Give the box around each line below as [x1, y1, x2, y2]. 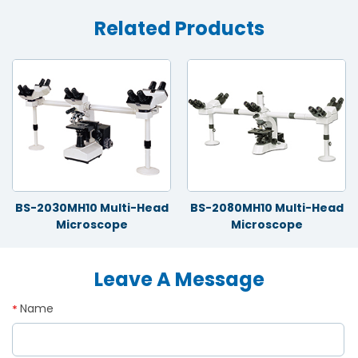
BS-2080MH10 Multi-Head [189, 200, 344, 217]
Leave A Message [93, 266, 265, 293]
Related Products [93, 15, 265, 42]
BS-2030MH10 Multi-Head [14, 200, 169, 217]
